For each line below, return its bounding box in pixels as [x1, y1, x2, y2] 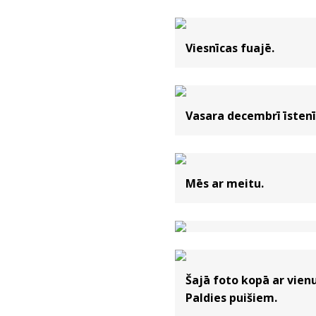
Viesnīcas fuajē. [186, 40, 275, 56]
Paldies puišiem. [186, 290, 278, 305]
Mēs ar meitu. [186, 176, 265, 191]
